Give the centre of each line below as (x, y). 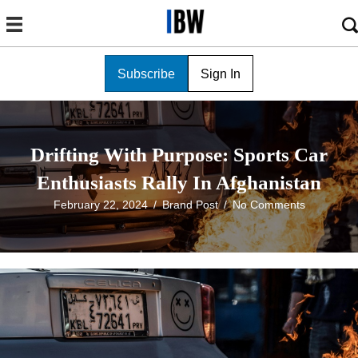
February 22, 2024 (100, 205)
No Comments (268, 205)
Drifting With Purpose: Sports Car (179, 155)
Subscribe (146, 74)
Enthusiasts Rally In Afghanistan (179, 183)
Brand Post (190, 205)
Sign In (221, 74)
